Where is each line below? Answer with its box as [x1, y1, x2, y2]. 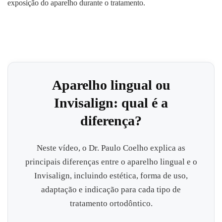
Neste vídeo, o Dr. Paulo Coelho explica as [37, 143, 185, 153]
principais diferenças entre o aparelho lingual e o [25, 157, 197, 166]
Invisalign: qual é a [54, 95, 168, 111]
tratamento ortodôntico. [69, 198, 153, 208]
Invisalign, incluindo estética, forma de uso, [34, 170, 188, 180]
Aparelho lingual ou [52, 77, 170, 93]
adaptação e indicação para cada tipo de [41, 184, 181, 194]
